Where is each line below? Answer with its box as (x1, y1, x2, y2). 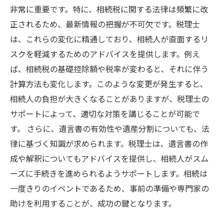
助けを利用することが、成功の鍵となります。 (10, 197, 176, 209)
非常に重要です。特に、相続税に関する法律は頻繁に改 (10, 3, 208, 15)
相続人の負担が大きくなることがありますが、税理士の (10, 93, 209, 105)
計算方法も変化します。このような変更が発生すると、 (10, 78, 208, 90)
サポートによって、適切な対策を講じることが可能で (10, 108, 200, 119)
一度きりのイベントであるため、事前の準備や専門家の (10, 182, 209, 194)
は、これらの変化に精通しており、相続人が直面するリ (10, 33, 209, 45)
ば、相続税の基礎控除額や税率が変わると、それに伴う (10, 63, 209, 75)
